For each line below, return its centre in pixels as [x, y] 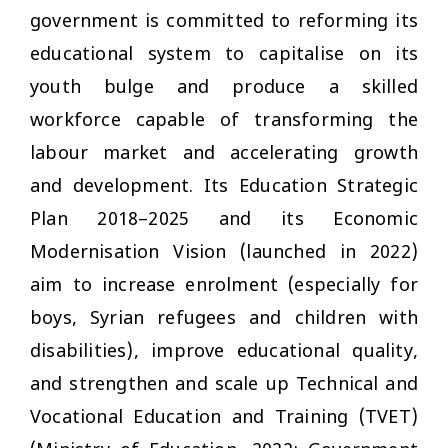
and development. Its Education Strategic [224, 187]
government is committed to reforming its [224, 22]
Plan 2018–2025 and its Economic [224, 220]
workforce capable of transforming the [224, 121]
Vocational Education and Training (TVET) [224, 418]
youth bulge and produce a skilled [224, 88]
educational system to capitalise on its [224, 55]
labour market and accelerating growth [224, 154]
